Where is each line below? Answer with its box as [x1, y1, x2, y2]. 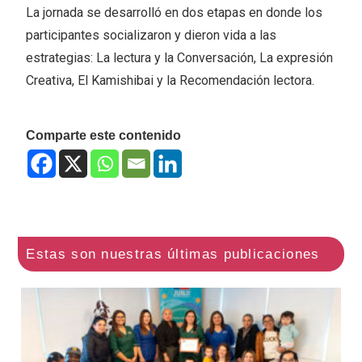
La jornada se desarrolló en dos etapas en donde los [26, 4, 323, 20]
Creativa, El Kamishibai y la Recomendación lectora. [26, 72, 315, 88]
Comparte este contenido [26, 128, 182, 142]
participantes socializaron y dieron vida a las [26, 27, 277, 43]
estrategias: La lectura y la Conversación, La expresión [26, 49, 334, 65]
